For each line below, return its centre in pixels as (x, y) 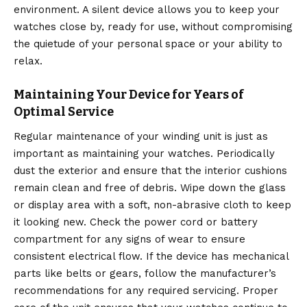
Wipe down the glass (231, 188)
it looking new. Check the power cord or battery (136, 222)
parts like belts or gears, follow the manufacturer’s (145, 274)
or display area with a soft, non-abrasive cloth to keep (152, 205)
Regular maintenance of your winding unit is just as (141, 137)
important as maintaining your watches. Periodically (144, 154)
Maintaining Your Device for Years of (129, 95)
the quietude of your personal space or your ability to (148, 44)
